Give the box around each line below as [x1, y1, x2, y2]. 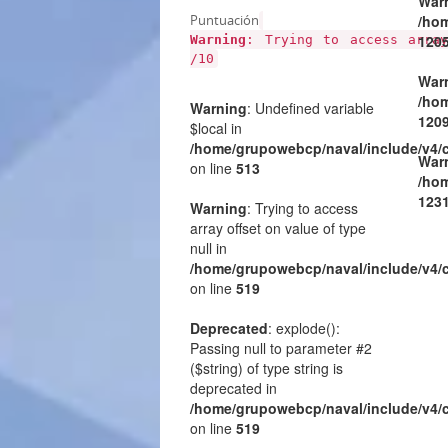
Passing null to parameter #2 [190, 337, 372, 358]
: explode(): [268, 317, 340, 338]
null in [190, 237, 227, 258]
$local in [190, 117, 242, 138]
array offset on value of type [190, 217, 366, 238]
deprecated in [190, 377, 277, 398]
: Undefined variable [247, 97, 374, 118]
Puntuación [190, 10, 259, 29]
